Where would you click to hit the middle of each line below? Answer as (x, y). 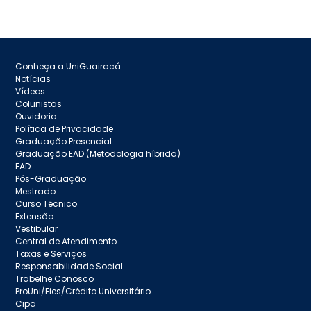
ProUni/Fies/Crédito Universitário (83, 291)
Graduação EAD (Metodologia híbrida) (98, 153)
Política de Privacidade (65, 128)
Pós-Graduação (51, 178)
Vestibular (37, 228)
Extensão (35, 216)
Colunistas (39, 103)
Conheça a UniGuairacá (68, 66)
